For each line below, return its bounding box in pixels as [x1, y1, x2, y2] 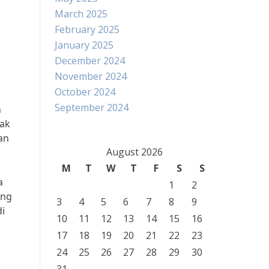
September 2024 [55, 101, 128, 114]
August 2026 [106, 145, 163, 159]
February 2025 [55, 23, 119, 36]
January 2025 [55, 38, 113, 52]
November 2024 [55, 70, 127, 83]
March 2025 [55, 7, 107, 20]
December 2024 [55, 54, 125, 67]
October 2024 [55, 85, 115, 98]
